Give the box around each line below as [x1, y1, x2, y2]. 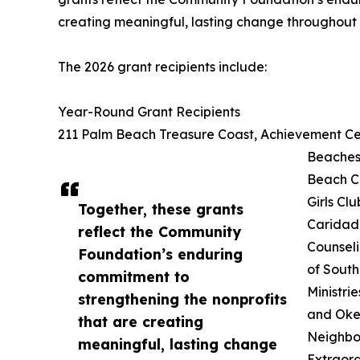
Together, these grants [78, 199, 243, 218]
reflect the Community [78, 222, 241, 240]
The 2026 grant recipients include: [58, 58, 267, 75]
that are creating [78, 312, 203, 330]
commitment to [78, 267, 190, 285]
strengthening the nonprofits [78, 289, 287, 308]
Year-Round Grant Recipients [58, 103, 240, 120]
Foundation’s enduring [78, 244, 243, 263]
